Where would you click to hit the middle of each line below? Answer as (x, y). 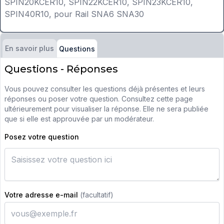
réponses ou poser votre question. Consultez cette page (99, 99)
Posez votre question (42, 137)
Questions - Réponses (61, 69)
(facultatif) (97, 195)
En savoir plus (29, 48)
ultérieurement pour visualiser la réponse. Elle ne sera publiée (106, 109)
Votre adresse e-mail (42, 195)
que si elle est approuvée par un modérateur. (79, 119)
